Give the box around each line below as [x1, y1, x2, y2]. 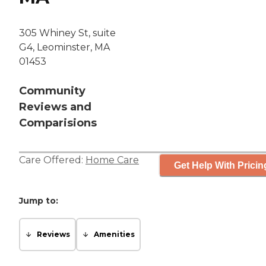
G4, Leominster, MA [19, 42, 110, 53]
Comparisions [19, 116, 97, 130]
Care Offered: [19, 154, 85, 166]
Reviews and [19, 100, 91, 114]
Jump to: [19, 195, 58, 207]
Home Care [85, 154, 139, 166]
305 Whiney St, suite [19, 27, 116, 39]
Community [19, 84, 85, 98]
